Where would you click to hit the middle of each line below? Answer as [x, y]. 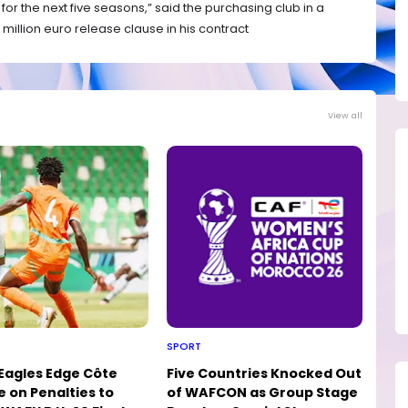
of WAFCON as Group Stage [263, 392]
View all [345, 115]
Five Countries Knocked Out [265, 373]
